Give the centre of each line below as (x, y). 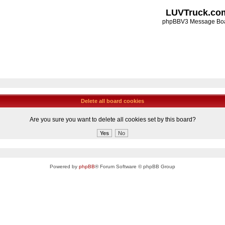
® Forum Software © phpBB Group (135, 166)
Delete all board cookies (113, 101)
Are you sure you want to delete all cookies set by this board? (113, 120)
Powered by (64, 166)
